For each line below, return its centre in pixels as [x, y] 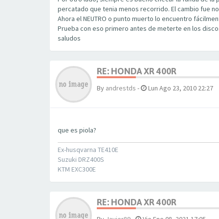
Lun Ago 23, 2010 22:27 [180, 88]
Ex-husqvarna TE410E [88, 150]
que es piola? [77, 130]
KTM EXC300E [77, 169]
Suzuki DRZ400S [81, 159]
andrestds [121, 88]
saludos [69, 38]
